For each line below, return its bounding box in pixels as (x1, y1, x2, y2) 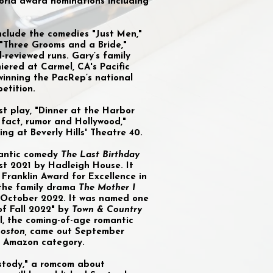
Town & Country (72, 205, 142, 214)
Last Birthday (80, 151, 140, 160)
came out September (27, 227, 124, 236)
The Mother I (79, 183, 135, 193)
